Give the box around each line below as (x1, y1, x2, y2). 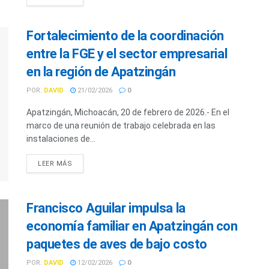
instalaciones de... (26, 133, 95, 144)
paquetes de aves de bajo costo (26, 237, 207, 252)
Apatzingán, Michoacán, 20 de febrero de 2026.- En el (26, 107, 229, 117)
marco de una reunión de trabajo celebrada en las (26, 120, 216, 130)
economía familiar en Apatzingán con (26, 219, 238, 234)
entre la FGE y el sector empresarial (26, 46, 228, 61)
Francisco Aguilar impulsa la (26, 201, 186, 216)
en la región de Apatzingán (26, 64, 176, 79)
